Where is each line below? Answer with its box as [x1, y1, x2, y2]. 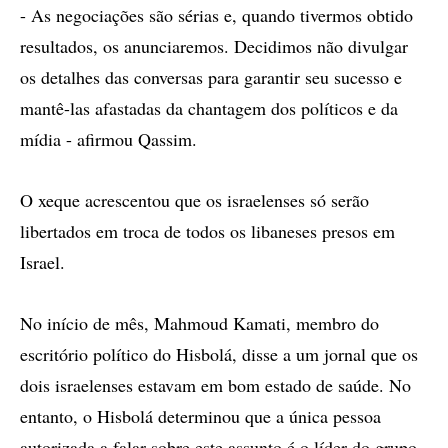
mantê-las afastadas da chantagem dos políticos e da [20, 96, 398, 120]
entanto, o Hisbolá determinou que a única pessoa [20, 404, 381, 428]
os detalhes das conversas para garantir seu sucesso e [20, 65, 402, 89]
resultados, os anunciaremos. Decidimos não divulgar [20, 34, 408, 58]
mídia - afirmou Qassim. [20, 127, 197, 151]
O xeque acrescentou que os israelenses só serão [20, 188, 369, 212]
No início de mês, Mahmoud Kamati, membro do [20, 311, 379, 335]
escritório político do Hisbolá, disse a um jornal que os [20, 342, 418, 366]
